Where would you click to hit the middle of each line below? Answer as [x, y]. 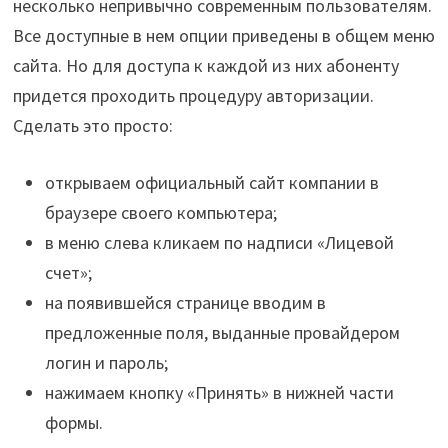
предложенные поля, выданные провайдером [222, 332]
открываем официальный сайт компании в [211, 182]
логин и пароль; [106, 362]
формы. [73, 422]
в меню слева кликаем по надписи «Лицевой [219, 242]
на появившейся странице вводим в [185, 302]
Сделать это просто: [92, 125]
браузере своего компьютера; [160, 212]
